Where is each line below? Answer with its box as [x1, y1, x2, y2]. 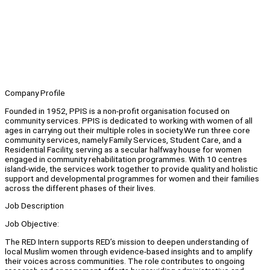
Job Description [5, 201, 64, 211]
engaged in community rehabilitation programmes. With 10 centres [5, 154, 247, 164]
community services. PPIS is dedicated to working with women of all [5, 115, 253, 125]
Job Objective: [5, 219, 61, 229]
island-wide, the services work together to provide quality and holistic [5, 163, 258, 174]
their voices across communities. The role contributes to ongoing [5, 256, 245, 266]
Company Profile [5, 88, 65, 98]
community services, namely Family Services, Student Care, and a [5, 134, 242, 145]
